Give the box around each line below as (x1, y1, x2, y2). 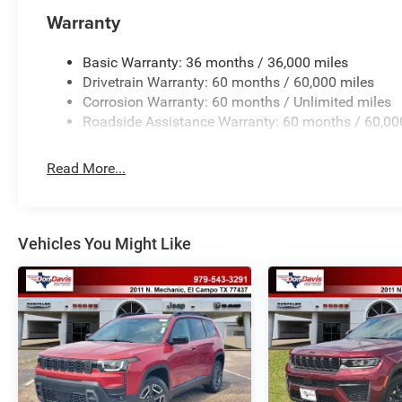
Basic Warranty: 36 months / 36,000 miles (83, 54, 349, 72)
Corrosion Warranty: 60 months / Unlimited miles (83, 93, 392, 111)
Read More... (47, 160, 127, 178)
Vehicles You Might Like (18, 234, 191, 254)
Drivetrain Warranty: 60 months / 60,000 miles (83, 74, 375, 92)
